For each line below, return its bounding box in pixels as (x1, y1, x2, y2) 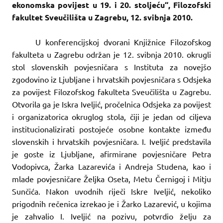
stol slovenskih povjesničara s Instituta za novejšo (12, 61, 211, 72)
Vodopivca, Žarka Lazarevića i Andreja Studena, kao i (12, 161, 211, 171)
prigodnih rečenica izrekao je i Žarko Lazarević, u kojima (12, 198, 211, 209)
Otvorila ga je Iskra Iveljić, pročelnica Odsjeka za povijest (12, 99, 211, 109)
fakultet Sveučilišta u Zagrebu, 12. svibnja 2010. (12, 11, 193, 22)
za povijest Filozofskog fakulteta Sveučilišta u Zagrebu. (12, 86, 211, 97)
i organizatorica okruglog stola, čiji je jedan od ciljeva (12, 111, 211, 121)
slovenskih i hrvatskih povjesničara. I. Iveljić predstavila (12, 136, 211, 146)
